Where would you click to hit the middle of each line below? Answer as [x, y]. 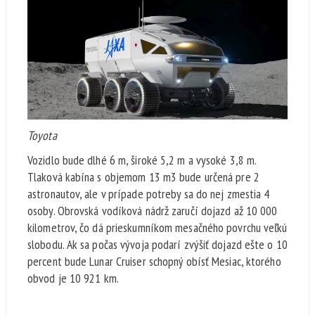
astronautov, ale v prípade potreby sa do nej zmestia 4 [149, 194]
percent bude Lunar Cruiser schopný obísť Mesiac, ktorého [154, 262]
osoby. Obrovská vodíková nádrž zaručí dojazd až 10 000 [153, 211]
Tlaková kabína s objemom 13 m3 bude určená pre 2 [143, 177]
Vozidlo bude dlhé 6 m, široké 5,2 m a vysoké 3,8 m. [142, 160]
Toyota [42, 136]
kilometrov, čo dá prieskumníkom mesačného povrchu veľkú [157, 228]
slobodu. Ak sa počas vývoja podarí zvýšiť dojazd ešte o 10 [157, 245]
